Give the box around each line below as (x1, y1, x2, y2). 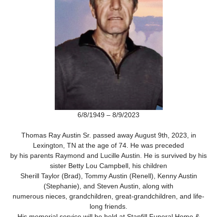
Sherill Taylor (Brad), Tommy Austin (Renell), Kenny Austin (20, 172, 197, 180)
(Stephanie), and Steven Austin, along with (44, 182, 173, 190)
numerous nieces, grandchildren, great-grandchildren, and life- (13, 192, 204, 200)
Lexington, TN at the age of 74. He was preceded (33, 141, 184, 149)
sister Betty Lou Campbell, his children (50, 162, 167, 170)
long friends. (90, 202, 127, 210)
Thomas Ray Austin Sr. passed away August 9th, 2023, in (21, 131, 196, 139)
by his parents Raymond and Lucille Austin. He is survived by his (10, 152, 207, 159)
